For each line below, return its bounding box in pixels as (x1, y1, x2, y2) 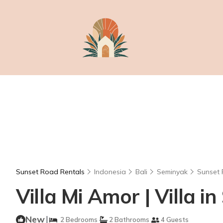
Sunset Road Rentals (16, 167, 87, 176)
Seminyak (157, 167, 188, 176)
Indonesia (94, 167, 126, 176)
